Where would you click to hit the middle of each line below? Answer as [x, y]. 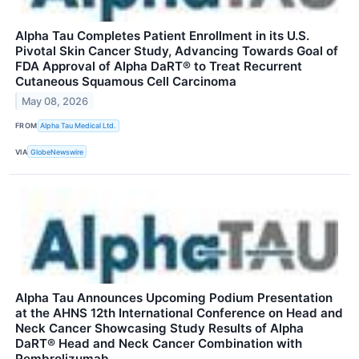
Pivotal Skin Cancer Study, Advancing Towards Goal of [177, 50]
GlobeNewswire [57, 151]
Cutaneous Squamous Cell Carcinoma [126, 81]
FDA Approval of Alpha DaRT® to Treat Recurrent [159, 66]
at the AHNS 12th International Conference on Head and [179, 313]
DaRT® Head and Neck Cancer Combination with [159, 344]
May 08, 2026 [55, 101]
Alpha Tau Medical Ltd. [79, 126]
